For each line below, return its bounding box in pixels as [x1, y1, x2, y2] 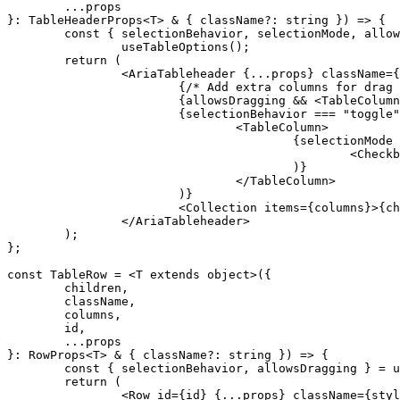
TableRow [43, 267, 107, 281]
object [200, 267, 250, 281]
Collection [186, 200, 257, 214]
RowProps [21, 347, 86, 362]
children [64, 280, 121, 295]
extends [150, 267, 200, 281]
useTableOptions [121, 39, 229, 54]
